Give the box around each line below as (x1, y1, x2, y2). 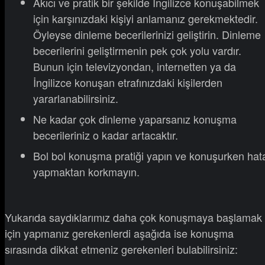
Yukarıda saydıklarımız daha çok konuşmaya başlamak (5, 209, 262, 225)
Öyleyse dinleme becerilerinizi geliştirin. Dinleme (33, 27, 261, 43)
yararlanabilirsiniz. (33, 91, 118, 106)
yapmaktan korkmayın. (33, 164, 140, 180)
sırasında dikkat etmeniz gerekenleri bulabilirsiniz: (5, 241, 238, 257)
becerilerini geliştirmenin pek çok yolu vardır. (33, 43, 241, 59)
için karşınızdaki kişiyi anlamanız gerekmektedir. (33, 11, 258, 27)
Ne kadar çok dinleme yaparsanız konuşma (33, 111, 237, 127)
